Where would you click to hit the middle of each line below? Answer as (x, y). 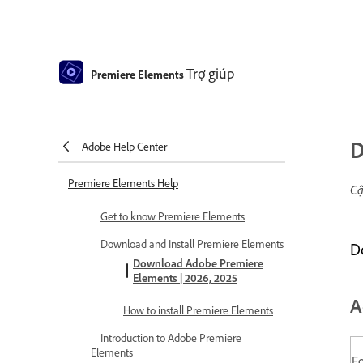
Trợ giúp (210, 73)
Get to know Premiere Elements (173, 216)
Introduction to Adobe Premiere (171, 337)
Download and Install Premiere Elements (192, 243)
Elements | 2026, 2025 (185, 278)
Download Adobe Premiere (198, 263)
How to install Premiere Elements (198, 310)
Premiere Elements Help (123, 183)
